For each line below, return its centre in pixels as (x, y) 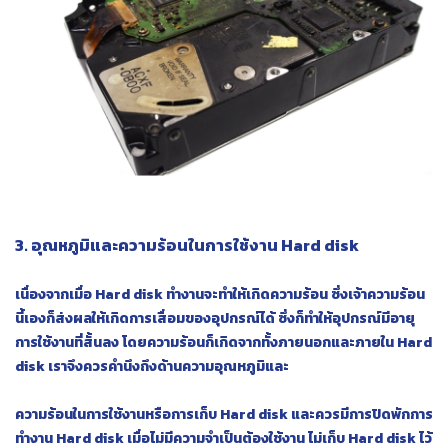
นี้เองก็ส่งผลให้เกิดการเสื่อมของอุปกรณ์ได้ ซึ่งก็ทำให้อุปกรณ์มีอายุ (215, 319)
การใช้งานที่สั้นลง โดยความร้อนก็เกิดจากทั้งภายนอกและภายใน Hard (223, 343)
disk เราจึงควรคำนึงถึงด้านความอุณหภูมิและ (152, 367)
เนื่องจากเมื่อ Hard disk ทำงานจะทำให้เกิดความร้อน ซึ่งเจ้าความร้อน (220, 295)
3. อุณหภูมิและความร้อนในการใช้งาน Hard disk (187, 245)
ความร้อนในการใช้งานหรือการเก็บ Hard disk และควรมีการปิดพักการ (224, 415)
